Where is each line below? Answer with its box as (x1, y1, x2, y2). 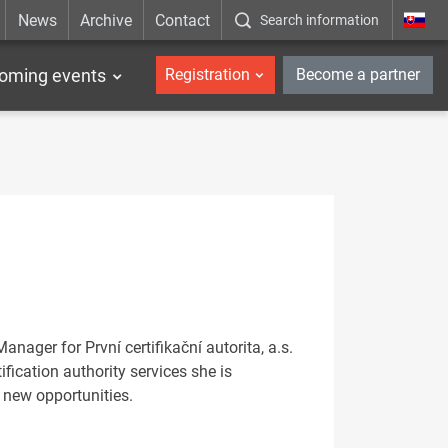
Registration (164, 65, 250, 84)
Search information (260, 12, 380, 28)
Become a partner (296, 65, 420, 84)
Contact (155, 10, 211, 30)
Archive (79, 10, 132, 30)
